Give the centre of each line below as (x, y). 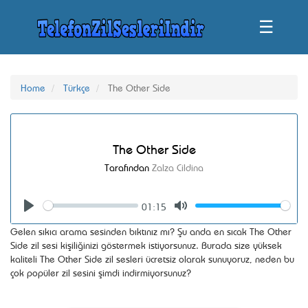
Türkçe (77, 87)
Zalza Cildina (178, 167)
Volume (258, 207)
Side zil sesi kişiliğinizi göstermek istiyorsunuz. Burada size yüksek (146, 244)
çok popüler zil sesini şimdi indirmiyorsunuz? (101, 272)
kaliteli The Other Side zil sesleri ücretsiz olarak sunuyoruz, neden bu (152, 258)
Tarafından (128, 167)
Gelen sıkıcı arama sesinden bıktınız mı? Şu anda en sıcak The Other (151, 231)
